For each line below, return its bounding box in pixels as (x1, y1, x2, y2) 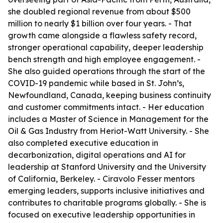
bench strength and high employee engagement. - (8, 54, 201, 64)
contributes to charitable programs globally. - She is (8, 198, 206, 208)
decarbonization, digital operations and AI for (8, 150, 186, 160)
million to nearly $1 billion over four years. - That (8, 18, 192, 28)
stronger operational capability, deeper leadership (8, 42, 204, 52)
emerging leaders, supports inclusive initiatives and (8, 186, 205, 196)
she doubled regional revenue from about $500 (8, 6, 191, 16)
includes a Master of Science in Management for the (8, 114, 209, 124)
